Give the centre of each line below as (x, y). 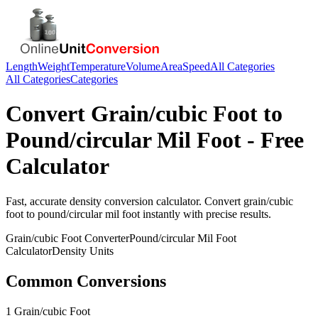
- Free (273, 140)
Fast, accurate (38, 201)
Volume (143, 66)
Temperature (98, 66)
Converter (105, 238)
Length (22, 66)
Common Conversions (86, 281)
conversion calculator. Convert (172, 201)
